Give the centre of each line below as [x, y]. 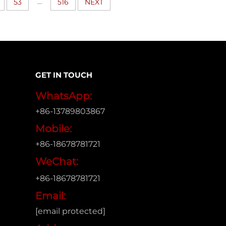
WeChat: [56, 162]
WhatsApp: [63, 96]
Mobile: [53, 129]
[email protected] [70, 211]
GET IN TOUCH [64, 75]
